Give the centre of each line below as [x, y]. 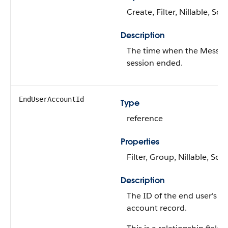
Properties [140, 142]
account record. [157, 208]
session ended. [155, 63]
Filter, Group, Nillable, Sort [177, 157]
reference [145, 118]
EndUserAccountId [51, 99]
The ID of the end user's [172, 196]
